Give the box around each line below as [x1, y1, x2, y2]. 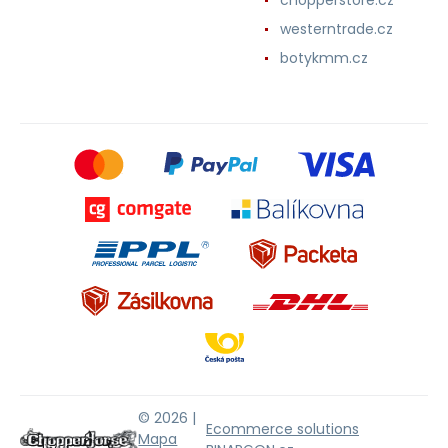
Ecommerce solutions [206, 418, 359, 439]
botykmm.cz [280, 47, 368, 68]
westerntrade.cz [280, 18, 393, 39]
